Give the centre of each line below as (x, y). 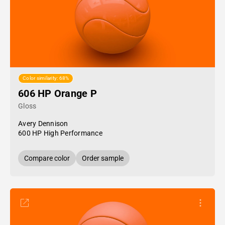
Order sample (103, 158)
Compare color (47, 158)
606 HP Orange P (58, 93)
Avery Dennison (43, 124)
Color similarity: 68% (46, 78)
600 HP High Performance (60, 133)
